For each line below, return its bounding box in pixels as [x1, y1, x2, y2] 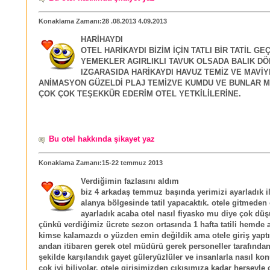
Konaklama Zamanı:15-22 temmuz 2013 [39, 159, 163, 166]
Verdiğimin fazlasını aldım [81, 177, 179, 186]
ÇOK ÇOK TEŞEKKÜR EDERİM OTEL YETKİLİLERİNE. [39, 90, 241, 99]
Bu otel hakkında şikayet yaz [49, 134, 155, 143]
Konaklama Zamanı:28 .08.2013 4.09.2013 [39, 17, 167, 25]
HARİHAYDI [81, 36, 123, 45]
